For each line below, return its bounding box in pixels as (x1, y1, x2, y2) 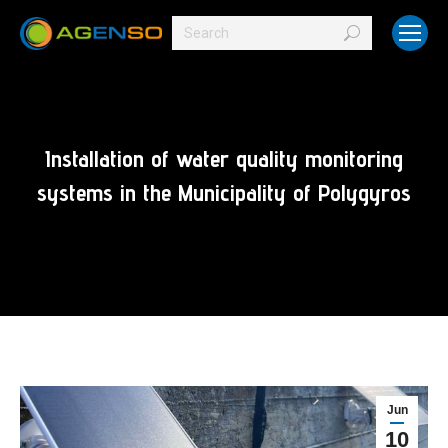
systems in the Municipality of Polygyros (37, 178, 411, 207)
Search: (172, 20, 218, 40)
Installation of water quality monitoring (45, 144, 403, 173)
